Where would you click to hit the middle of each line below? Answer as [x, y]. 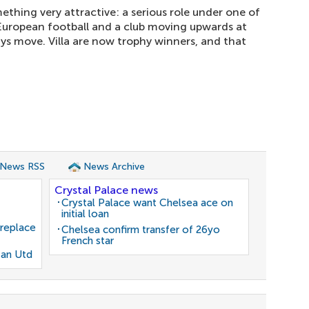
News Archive [114, 167]
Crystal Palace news [106, 190]
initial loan [85, 214]
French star [88, 241]
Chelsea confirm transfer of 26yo [141, 230]
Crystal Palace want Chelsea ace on [147, 203]
